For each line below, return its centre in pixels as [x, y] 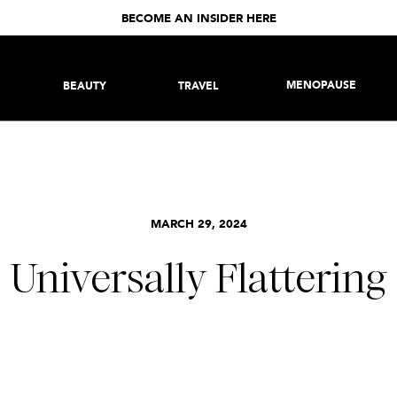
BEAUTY [85, 87]
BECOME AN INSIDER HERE [198, 19]
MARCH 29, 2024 [198, 225]
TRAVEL [198, 87]
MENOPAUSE [321, 86]
